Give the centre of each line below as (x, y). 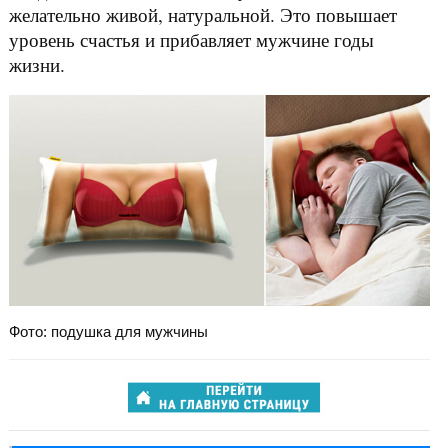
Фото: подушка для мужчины (108, 331)
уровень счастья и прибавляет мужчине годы (191, 40)
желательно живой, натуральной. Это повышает (202, 15)
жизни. (36, 65)
